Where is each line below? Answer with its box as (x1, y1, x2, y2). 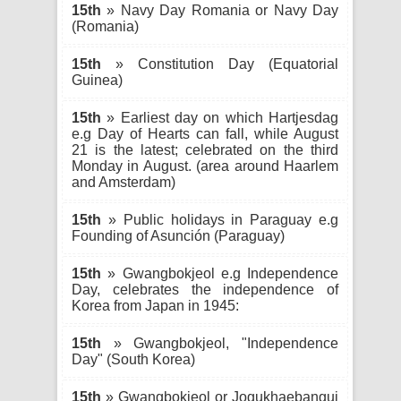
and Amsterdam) (72, 175, 175, 190)
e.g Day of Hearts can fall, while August (72, 126, 338, 141)
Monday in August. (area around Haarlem (72, 158, 338, 174)
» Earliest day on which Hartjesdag (101, 110, 338, 125)
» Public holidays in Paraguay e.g (101, 212, 338, 227)
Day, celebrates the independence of (72, 282, 338, 297)
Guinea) (72, 73, 123, 88)
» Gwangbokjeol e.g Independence (101, 266, 338, 281)
